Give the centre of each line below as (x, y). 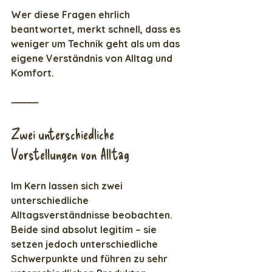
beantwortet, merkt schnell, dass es (97, 29)
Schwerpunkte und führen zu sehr (90, 259)
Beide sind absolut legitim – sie (85, 230)
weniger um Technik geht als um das (97, 44)
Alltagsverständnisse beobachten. (93, 215)
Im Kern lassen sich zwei (68, 186)
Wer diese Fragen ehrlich (72, 15)
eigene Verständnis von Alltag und (93, 59)
